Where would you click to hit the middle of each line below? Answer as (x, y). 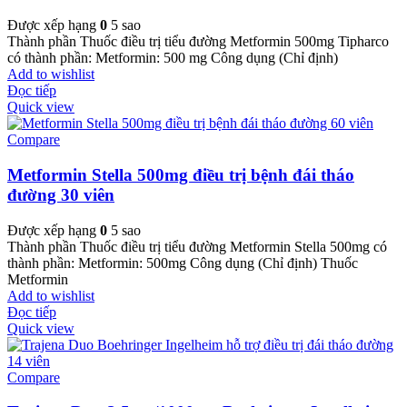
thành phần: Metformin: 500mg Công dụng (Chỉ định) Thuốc (183, 263)
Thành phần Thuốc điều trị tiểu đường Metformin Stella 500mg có (197, 246)
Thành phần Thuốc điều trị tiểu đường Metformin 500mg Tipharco (198, 42)
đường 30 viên (61, 194)
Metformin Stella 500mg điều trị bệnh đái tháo (181, 174)
